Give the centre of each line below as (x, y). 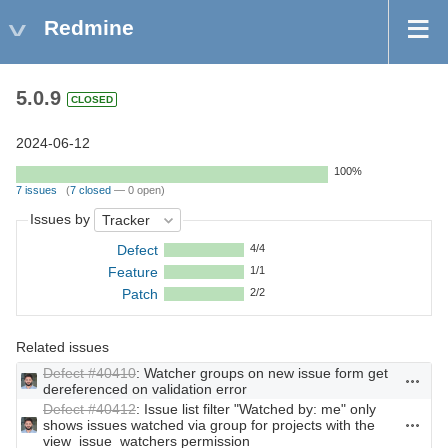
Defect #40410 (89, 373)
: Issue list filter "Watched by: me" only (256, 409)
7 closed (90, 190)
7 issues (36, 190)
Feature (132, 272)
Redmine (89, 27)
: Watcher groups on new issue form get (262, 373)
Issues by (61, 219)
